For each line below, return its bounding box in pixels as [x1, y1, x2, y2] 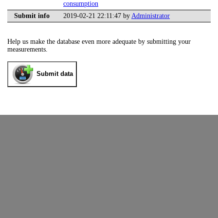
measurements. [7, 46, 48, 54]
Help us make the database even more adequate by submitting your [7, 38, 191, 46]
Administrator [131, 12, 170, 20]
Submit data [36, 70, 73, 78]
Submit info [14, 12, 50, 20]
